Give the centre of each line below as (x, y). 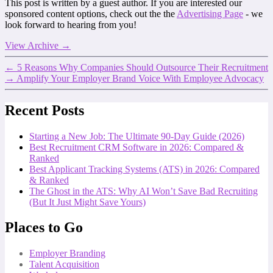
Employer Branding (67, 253)
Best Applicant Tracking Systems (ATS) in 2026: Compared (144, 169)
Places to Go (44, 228)
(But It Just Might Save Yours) (87, 202)
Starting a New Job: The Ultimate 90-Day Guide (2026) (137, 136)
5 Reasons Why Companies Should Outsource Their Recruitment (143, 67)
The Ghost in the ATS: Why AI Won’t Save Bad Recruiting (144, 191)
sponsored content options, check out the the (91, 13)
